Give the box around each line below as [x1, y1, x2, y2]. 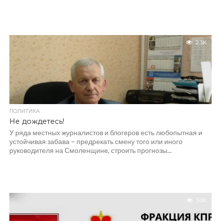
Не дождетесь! [9, 117, 64, 126]
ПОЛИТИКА [9, 108, 40, 114]
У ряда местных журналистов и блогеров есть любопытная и [9, 128, 202, 137]
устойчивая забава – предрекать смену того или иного [9, 137, 183, 146]
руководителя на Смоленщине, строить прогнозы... [9, 146, 172, 154]
